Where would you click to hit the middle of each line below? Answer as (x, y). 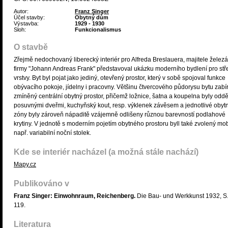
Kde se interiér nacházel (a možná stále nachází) (106, 152)
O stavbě (31, 47)
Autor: (21, 11)
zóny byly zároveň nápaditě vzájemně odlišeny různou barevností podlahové (120, 115)
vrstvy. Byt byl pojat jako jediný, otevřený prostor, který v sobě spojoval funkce (120, 78)
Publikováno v (41, 183)
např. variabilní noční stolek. (52, 133)
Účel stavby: (29, 17)
